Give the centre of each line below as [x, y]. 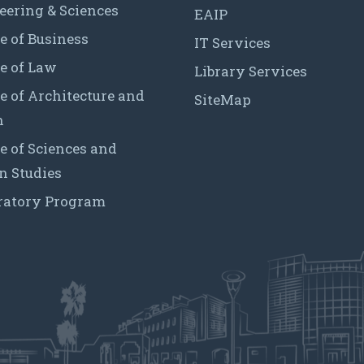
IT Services [232, 42]
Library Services [251, 71]
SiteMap [223, 99]
